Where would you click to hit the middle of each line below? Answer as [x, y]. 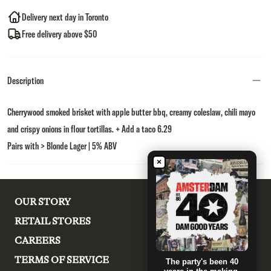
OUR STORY [43, 202]
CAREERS [38, 241]
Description [25, 80]
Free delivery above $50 [60, 34]
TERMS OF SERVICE [62, 260]
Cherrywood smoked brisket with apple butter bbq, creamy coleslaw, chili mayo [131, 112]
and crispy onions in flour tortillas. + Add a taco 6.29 [90, 129]
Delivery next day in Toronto [65, 17]
